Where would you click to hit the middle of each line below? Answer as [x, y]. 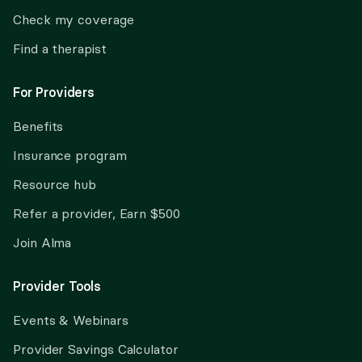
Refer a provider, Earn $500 [97, 213]
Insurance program [70, 155]
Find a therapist [60, 48]
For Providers [54, 92]
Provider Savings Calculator [96, 349]
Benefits [38, 126]
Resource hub [55, 184]
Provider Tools [57, 286]
